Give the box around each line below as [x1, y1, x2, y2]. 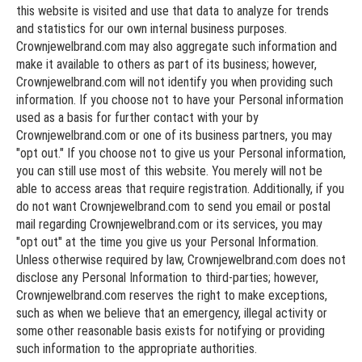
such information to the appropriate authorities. [16, 340, 257, 356]
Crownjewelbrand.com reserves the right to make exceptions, [16, 287, 327, 303]
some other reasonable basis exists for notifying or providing [16, 322, 325, 339]
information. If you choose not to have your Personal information [16, 91, 343, 107]
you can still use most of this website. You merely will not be [16, 162, 322, 179]
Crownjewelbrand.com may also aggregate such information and [16, 38, 337, 54]
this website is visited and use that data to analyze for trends [16, 2, 329, 19]
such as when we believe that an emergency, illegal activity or [16, 305, 327, 321]
